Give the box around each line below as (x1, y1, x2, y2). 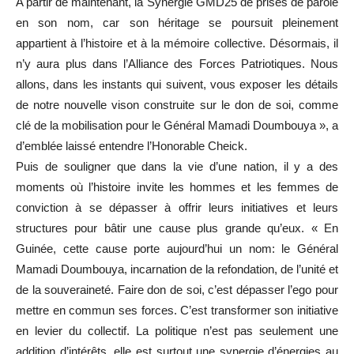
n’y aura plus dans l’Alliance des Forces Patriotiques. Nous (16, 56, 338, 70)
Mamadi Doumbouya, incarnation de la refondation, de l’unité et (16, 262, 338, 276)
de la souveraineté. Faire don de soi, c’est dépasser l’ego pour (16, 282, 338, 296)
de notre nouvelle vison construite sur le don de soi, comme (16, 97, 338, 111)
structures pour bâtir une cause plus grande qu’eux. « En (16, 220, 338, 235)
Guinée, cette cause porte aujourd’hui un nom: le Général (16, 241, 338, 255)
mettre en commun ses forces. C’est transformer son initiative (16, 303, 338, 317)
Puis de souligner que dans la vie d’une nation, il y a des (16, 159, 338, 173)
